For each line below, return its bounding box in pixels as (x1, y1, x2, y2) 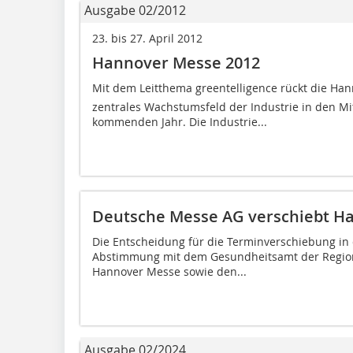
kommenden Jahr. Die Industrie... (92, 113, 267, 129)
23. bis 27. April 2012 (92, 30, 203, 46)
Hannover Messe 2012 (92, 51, 260, 73)
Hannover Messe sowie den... (92, 263, 247, 279)
